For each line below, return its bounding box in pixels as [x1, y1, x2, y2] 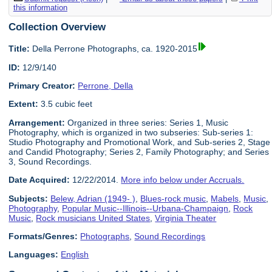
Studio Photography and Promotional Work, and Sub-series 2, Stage [8, 137, 271, 147]
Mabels [211, 193, 239, 203]
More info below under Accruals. [121, 175, 245, 185]
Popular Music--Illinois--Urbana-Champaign [62, 203, 229, 213]
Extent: [8, 99, 39, 109]
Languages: [8, 250, 59, 260]
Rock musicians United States [36, 212, 151, 223]
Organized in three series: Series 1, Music [65, 117, 229, 127]
